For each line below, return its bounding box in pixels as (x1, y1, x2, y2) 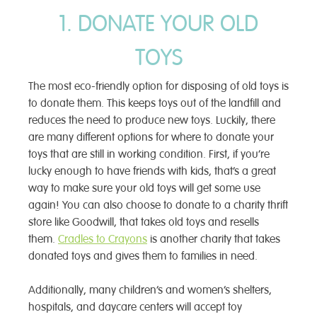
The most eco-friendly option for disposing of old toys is (28, 79, 289, 94)
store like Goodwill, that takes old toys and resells (28, 215, 259, 230)
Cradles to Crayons (58, 232, 147, 247)
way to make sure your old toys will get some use (28, 181, 260, 196)
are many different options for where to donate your (28, 130, 274, 145)
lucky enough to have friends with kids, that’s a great (28, 164, 276, 179)
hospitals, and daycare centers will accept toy (28, 300, 242, 315)
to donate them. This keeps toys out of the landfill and (28, 96, 281, 111)
